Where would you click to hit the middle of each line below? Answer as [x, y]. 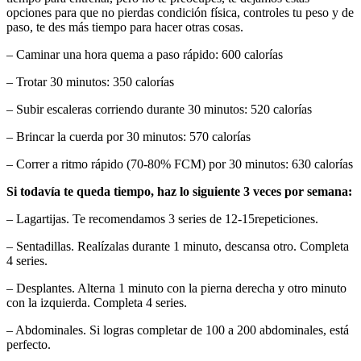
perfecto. [29, 344]
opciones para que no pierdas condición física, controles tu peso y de [180, 12]
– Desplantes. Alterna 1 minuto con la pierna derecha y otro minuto [176, 288]
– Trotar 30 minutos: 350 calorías [90, 81]
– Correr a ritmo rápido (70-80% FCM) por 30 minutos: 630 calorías [180, 164]
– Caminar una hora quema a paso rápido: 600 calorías [145, 54]
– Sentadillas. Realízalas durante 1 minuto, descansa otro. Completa [178, 246]
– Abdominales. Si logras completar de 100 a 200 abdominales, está [178, 330]
